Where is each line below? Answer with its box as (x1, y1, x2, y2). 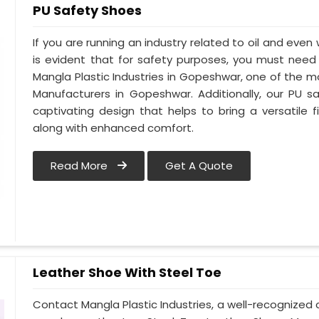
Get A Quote (165, 158, 234, 174)
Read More (51, 158, 111, 174)
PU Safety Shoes (33, 1, 142, 19)
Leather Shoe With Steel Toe (33, 263, 222, 281)
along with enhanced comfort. (33, 120, 194, 136)
